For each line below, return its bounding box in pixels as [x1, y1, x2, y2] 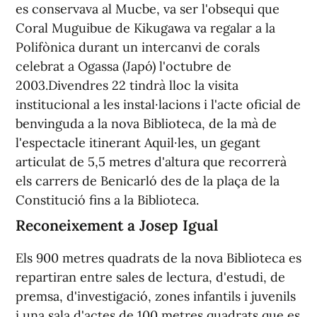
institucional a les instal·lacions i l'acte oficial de [16, 96, 301, 113]
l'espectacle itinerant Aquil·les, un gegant [16, 134, 260, 151]
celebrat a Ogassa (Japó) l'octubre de [16, 58, 231, 74]
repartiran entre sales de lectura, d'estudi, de [16, 269, 285, 285]
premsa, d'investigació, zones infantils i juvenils [16, 288, 296, 304]
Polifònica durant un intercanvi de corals [16, 39, 260, 55]
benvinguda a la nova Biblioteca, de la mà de [16, 115, 277, 132]
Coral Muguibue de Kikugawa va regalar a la [16, 20, 275, 36]
